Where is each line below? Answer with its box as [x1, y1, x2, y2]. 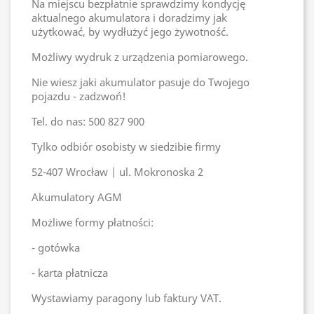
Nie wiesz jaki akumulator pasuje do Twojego [32, 75, 250, 89]
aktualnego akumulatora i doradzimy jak [32, 11, 227, 25]
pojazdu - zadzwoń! [32, 89, 129, 103]
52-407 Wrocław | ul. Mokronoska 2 [32, 165, 203, 179]
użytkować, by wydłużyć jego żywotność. [32, 25, 231, 39]
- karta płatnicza [32, 266, 108, 280]
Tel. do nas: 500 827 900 [32, 114, 144, 128]
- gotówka [32, 240, 80, 254]
